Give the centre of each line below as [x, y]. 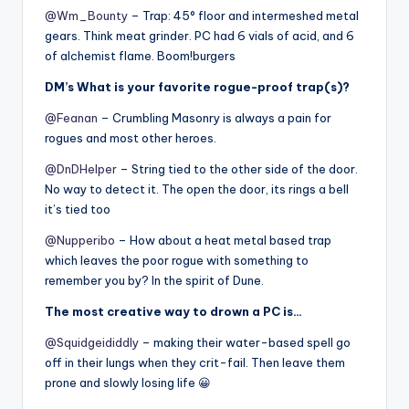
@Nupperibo [80, 240]
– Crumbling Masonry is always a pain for [215, 117]
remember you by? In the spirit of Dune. [154, 280]
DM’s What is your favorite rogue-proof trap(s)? [197, 86]
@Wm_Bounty [86, 15]
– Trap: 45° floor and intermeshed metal [243, 15]
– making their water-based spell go [245, 342]
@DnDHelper [81, 168]
